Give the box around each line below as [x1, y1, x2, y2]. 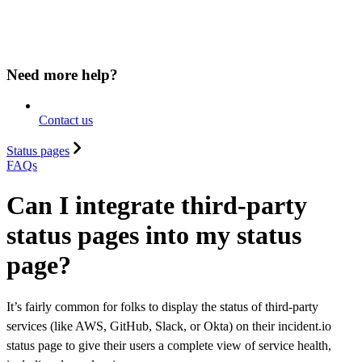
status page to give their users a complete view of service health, [6, 339, 331, 353]
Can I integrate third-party [6, 190, 307, 220]
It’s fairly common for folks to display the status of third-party [6, 300, 318, 314]
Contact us [39, 113, 93, 128]
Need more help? [6, 65, 118, 83]
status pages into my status [6, 220, 301, 250]
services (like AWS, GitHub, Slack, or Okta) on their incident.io [6, 319, 331, 334]
